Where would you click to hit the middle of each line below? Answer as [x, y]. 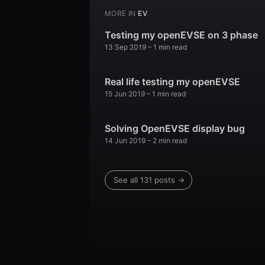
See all [127, 180]
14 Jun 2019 [125, 141]
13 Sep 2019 [125, 47]
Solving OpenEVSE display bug [175, 129]
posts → [168, 180]
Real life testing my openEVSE [172, 82]
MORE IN [120, 14]
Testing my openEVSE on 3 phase [181, 35]
